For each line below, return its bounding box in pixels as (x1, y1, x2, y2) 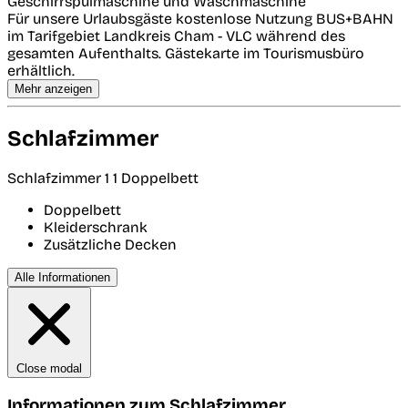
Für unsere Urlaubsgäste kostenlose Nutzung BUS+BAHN (7, 10, 393, 28)
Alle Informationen (15, 270, 110, 285)
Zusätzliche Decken (44, 236, 177, 254)
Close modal (16, 362, 82, 376)
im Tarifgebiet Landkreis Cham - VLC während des (7, 27, 345, 46)
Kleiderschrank (44, 219, 148, 237)
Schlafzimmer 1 (7, 169, 113, 188)
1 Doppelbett (113, 169, 199, 188)
